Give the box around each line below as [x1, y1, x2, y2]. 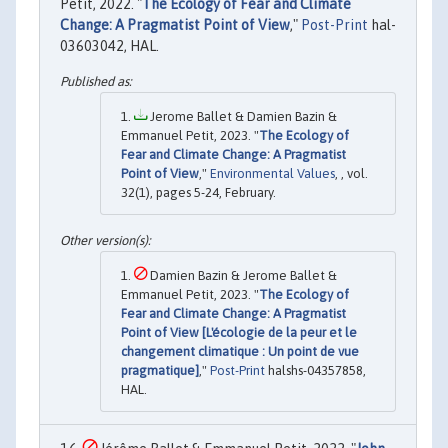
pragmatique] [121, 362, 199, 378]
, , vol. [335, 166, 368, 182]
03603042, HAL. [60, 38, 159, 54]
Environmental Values [210, 166, 335, 182]
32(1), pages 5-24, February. [121, 185, 276, 201]
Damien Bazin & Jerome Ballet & [147, 267, 337, 283]
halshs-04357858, [265, 362, 366, 378]
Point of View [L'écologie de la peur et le [121, 324, 357, 340]
